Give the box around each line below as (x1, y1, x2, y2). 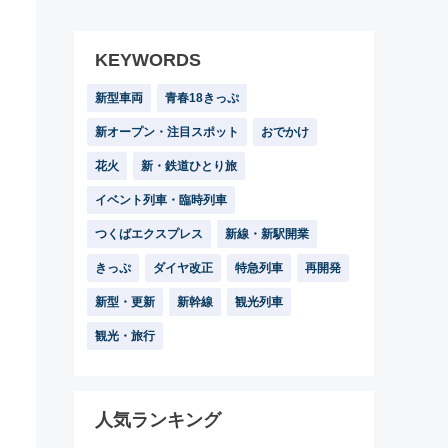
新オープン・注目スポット (95, 125, 239, 139)
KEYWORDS (95, 50, 201, 70)
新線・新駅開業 (225, 227, 309, 241)
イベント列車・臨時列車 (95, 193, 227, 207)
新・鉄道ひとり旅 (141, 159, 237, 173)
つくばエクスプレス (95, 227, 203, 241)
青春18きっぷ (165, 91, 239, 105)
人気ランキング (95, 410, 221, 430)
